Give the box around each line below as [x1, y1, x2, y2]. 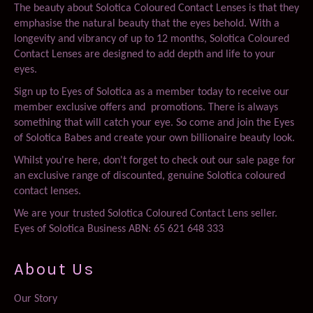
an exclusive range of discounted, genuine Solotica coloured [14, 170, 285, 182]
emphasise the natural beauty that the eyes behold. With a [14, 17, 279, 29]
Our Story [14, 293, 57, 305]
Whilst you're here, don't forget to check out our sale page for [14, 154, 296, 166]
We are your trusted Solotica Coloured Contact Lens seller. [14, 208, 277, 219]
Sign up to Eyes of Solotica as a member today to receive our [14, 86, 289, 98]
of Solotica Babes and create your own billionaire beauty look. [14, 132, 295, 144]
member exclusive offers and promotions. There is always [14, 101, 278, 113]
